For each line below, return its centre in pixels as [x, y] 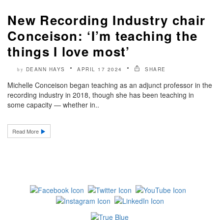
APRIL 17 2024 [100, 69]
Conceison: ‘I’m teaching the [103, 35]
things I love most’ [69, 51]
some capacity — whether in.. [53, 104]
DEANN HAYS [45, 69]
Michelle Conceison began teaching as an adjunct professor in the [110, 85]
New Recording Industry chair [107, 20]
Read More [26, 131]
